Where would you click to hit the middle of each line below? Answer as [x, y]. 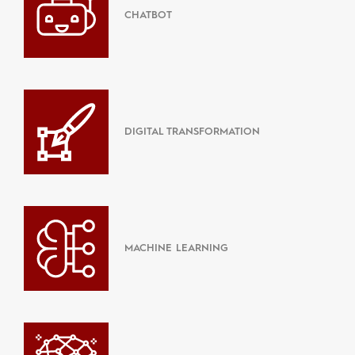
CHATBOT [148, 15]
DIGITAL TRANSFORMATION [192, 132]
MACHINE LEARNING [176, 248]
